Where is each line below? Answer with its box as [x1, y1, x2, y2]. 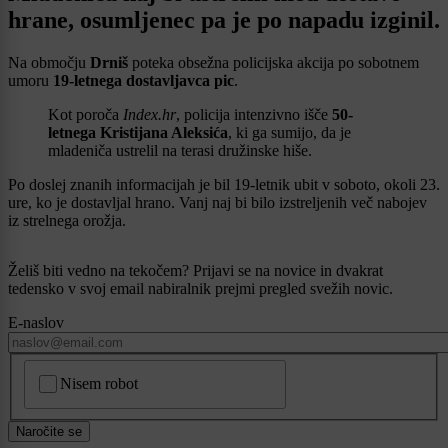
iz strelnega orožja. [8, 211, 126, 229]
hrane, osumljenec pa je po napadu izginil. [8, 6, 440, 33]
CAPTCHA [26, 360, 103, 378]
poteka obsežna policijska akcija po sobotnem [128, 53, 419, 71]
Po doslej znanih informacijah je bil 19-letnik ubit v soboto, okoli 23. [8, 175, 440, 193]
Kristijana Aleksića [100, 123, 228, 141]
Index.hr [123, 105, 176, 123]
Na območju [8, 53, 90, 71]
